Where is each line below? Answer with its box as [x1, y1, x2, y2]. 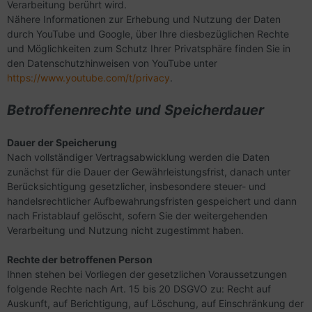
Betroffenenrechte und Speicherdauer [7, 102, 264, 118]
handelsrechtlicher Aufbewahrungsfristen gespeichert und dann [7, 195, 297, 207]
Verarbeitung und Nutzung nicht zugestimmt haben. [7, 224, 244, 236]
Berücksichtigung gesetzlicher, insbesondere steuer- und [7, 180, 266, 192]
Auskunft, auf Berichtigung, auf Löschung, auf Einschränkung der [7, 297, 304, 309]
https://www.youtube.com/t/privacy [7, 72, 170, 84]
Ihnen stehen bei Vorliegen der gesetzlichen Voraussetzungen [7, 268, 287, 280]
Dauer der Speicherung [7, 136, 117, 148]
